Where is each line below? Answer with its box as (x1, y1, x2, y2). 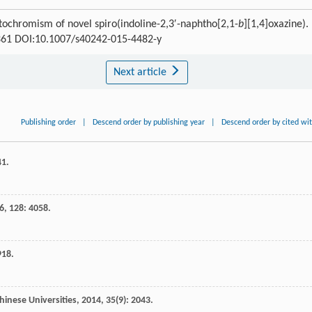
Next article (113, 67, 169, 79)
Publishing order (21, 118, 77, 127)
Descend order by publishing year (93, 118, 205, 127)
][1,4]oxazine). (244, 19, 309, 31)
